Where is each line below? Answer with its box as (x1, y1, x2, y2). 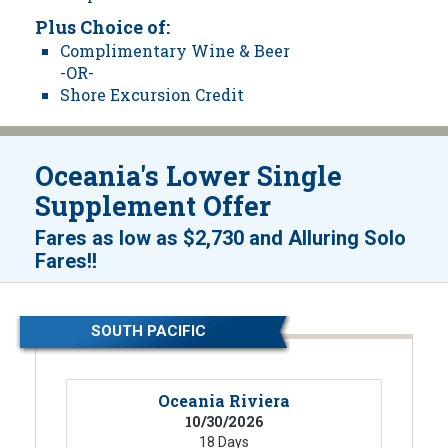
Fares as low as (35, 226, 183, 251)
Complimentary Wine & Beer (60, 40, 290, 62)
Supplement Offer (35, 188, 271, 224)
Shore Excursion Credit (60, 84, 244, 106)
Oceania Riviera (158, 390, 290, 412)
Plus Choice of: (35, 15, 170, 40)
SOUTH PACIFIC (91, 322, 207, 341)
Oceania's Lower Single (35, 158, 342, 194)
